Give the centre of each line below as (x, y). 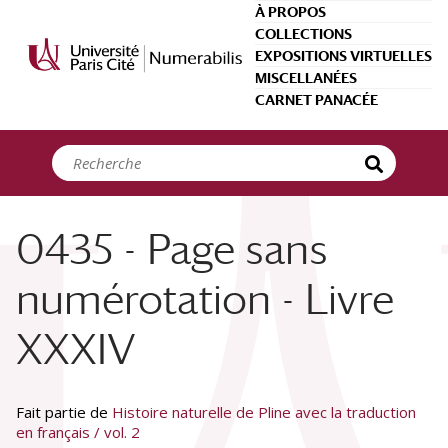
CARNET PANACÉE (316, 100)
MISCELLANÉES (306, 78)
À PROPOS (290, 12)
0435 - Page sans (172, 249)
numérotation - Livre (205, 299)
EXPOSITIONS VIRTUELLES (343, 56)
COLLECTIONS (303, 34)
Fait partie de (64, 412)
